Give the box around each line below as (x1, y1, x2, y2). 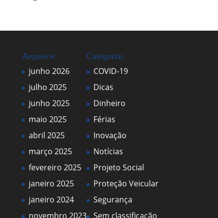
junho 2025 (28, 98, 70, 109)
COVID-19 (93, 66, 128, 76)
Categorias (86, 51, 124, 61)
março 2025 (28, 146, 72, 157)
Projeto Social (93, 162, 144, 173)
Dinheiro (93, 98, 126, 109)
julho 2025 (28, 82, 67, 92)
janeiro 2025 (28, 178, 74, 189)
